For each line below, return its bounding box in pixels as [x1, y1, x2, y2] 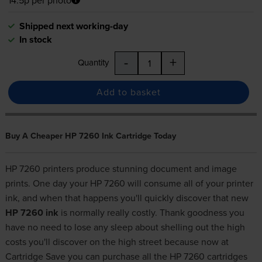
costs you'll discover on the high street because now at [5, 235, 229, 248]
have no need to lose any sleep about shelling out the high [5, 220, 245, 233]
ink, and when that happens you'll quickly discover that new [5, 191, 249, 204]
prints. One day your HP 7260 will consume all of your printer [5, 176, 253, 189]
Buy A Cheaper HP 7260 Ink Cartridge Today [5, 129, 176, 142]
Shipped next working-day [19, 19, 128, 33]
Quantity [77, 56, 109, 68]
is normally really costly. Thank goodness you [58, 205, 244, 219]
